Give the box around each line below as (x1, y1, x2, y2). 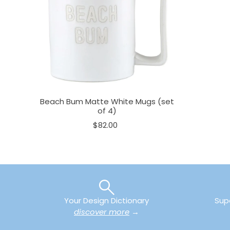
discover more (74, 206, 130, 217)
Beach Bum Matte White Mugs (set (40, 95, 174, 107)
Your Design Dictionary (64, 195, 149, 206)
